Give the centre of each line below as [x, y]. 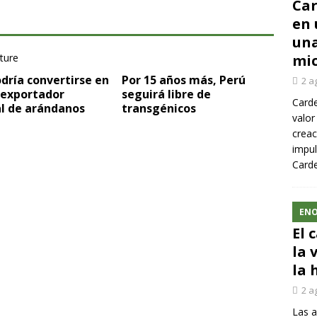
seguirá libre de [167, 94]
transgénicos [159, 108]
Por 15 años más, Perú [184, 80]
